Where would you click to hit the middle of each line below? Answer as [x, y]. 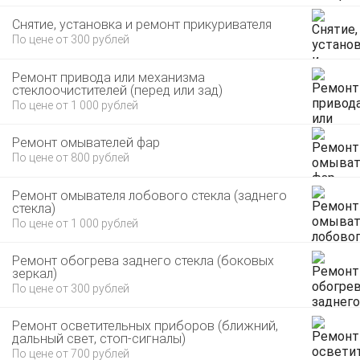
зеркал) [35, 274]
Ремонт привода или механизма [108, 78]
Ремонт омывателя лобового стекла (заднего [149, 196]
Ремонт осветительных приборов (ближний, [145, 326]
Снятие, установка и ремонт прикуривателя [142, 25]
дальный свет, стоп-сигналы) [99, 339]
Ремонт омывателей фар [86, 143]
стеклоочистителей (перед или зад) [117, 90]
